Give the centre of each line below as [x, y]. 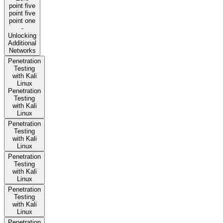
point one [22, 21]
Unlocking [22, 36]
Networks [22, 51]
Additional [22, 43]
